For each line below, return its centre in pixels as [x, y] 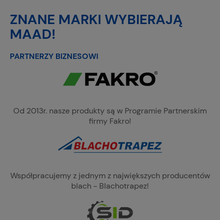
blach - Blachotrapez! [110, 186]
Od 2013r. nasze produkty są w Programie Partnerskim [110, 111]
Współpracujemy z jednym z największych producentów [110, 176]
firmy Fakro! [110, 121]
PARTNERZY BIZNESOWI [54, 56]
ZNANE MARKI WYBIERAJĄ [96, 19]
